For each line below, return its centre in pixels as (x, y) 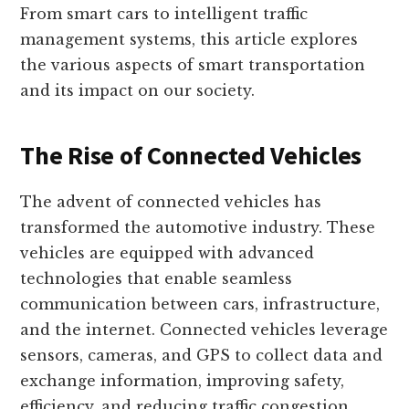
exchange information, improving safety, (183, 381)
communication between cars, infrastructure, (200, 304)
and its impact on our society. (138, 91)
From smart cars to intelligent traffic (164, 14)
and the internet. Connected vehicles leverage (204, 330)
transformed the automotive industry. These (198, 228)
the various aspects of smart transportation (193, 65)
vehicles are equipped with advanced (168, 253)
